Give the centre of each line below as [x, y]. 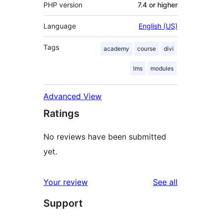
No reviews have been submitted [105, 136]
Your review [66, 182]
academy [116, 48]
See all [165, 182]
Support [63, 203]
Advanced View [73, 96]
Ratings [61, 113]
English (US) [158, 26]
